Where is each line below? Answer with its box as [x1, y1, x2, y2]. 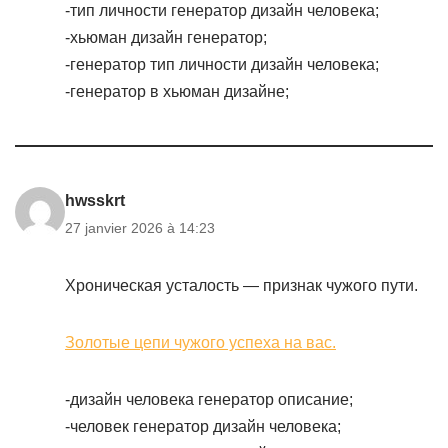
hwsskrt [65, 192, 125, 209]
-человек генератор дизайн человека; [65, 418, 341, 435]
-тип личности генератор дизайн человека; [65, 2, 379, 19]
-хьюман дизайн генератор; [65, 29, 267, 46]
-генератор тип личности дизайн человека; [65, 56, 379, 73]
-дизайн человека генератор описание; [65, 391, 353, 408]
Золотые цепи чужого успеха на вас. [65, 334, 336, 351]
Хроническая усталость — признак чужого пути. [65, 277, 418, 294]
